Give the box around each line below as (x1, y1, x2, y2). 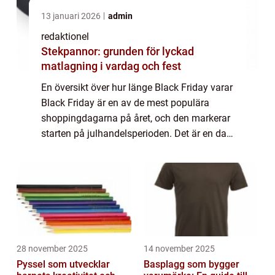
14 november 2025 (144, 244, 215, 254)
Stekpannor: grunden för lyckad (41, 45, 194, 58)
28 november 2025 (17, 244, 88, 254)
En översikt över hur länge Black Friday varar (41, 82, 233, 94)
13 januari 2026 (41, 11, 103, 21)
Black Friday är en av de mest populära (41, 97, 209, 109)
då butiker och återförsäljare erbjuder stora (41, 143, 225, 155)
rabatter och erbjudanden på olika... (41, 158, 194, 171)
